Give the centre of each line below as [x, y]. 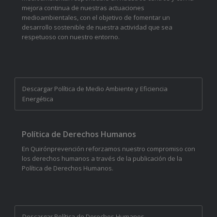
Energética [38, 99]
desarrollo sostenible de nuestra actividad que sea [97, 27]
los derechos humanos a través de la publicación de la [102, 159]
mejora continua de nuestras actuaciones [83, 8]
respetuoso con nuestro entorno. [71, 37]
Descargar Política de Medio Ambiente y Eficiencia [95, 89]
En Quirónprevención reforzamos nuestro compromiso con [108, 149]
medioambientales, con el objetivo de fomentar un [96, 18]
